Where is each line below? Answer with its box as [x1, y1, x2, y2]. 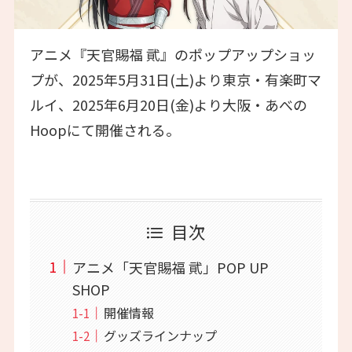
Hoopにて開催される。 [29, 119, 180, 141]
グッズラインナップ [103, 325, 217, 345]
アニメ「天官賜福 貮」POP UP [71, 256, 269, 277]
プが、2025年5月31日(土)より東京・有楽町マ [29, 69, 321, 90]
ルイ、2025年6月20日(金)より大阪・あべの [29, 94, 307, 115]
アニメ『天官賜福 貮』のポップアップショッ [29, 44, 316, 65]
